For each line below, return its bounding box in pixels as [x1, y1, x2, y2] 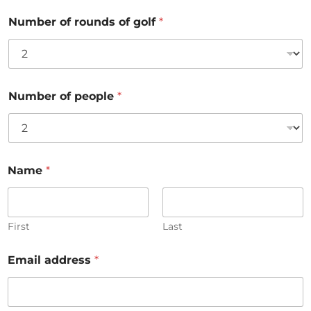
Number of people [8, 90, 117, 103]
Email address [8, 253, 94, 267]
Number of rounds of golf [8, 15, 159, 28]
